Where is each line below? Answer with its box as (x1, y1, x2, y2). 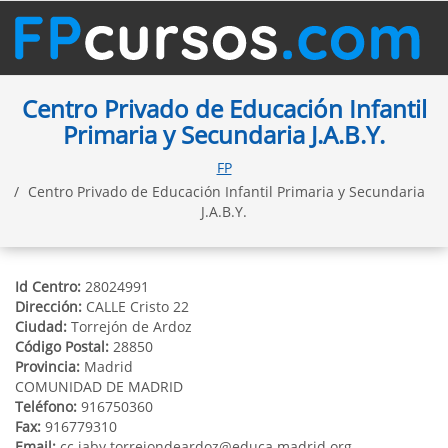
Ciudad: (15, 317, 67, 336)
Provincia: (15, 357, 80, 376)
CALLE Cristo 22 (82, 297, 189, 316)
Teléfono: (15, 397, 77, 416)
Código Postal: (15, 337, 109, 356)
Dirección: (15, 297, 82, 316)
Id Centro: (15, 277, 81, 296)
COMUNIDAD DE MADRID (15, 377, 183, 396)
